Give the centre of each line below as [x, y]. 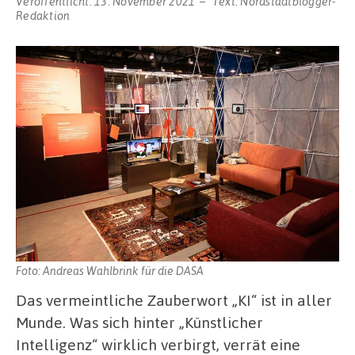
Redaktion [43, 15]
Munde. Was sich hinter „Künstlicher [139, 322]
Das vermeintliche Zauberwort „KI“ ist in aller [174, 300]
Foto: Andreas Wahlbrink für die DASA [110, 271]
